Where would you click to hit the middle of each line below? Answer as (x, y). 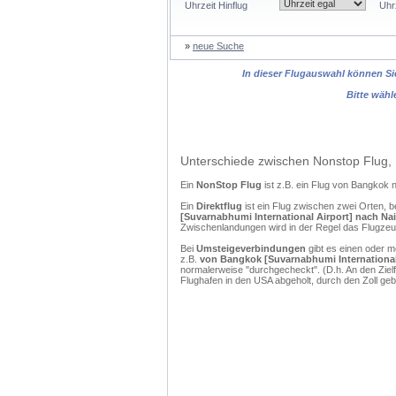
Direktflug (219, 206)
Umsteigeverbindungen (251, 248)
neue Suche (218, 46)
